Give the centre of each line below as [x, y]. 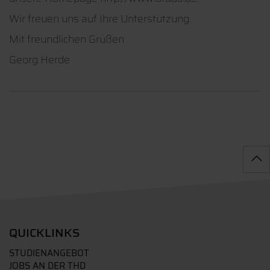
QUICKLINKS [45, 232]
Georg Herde [39, 59]
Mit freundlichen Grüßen [67, 39]
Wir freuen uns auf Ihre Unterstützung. [100, 18]
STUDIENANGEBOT [49, 253]
